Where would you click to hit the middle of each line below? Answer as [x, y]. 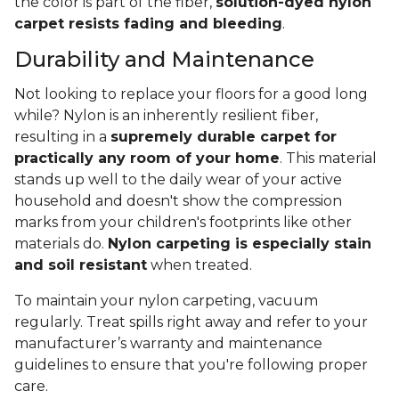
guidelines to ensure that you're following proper [191, 365]
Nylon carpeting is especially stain [240, 244]
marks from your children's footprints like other [183, 223]
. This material [328, 159]
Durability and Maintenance [164, 60]
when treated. [201, 265]
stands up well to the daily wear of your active [178, 180]
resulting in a [62, 137]
